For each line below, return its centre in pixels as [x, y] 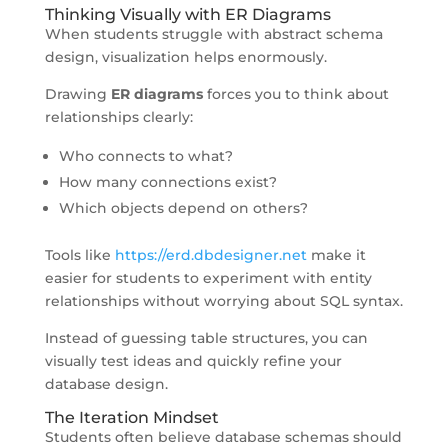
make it [336, 254]
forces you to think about [295, 93]
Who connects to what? [145, 155]
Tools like [79, 254]
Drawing [77, 93]
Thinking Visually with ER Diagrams [187, 14]
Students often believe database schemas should [223, 436]
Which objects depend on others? [183, 207]
